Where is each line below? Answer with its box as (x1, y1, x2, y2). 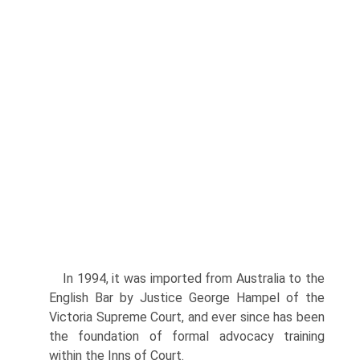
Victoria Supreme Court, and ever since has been (49, 309, 325, 325)
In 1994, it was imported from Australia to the (63, 271, 325, 286)
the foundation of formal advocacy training (49, 329, 325, 344)
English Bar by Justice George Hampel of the (49, 290, 325, 305)
